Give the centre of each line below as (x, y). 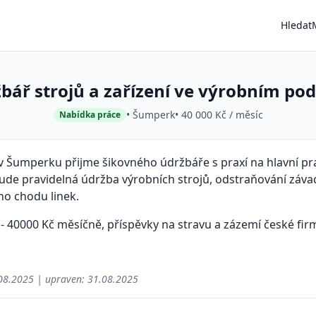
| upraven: (61, 279)
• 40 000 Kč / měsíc (219, 115)
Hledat (296, 25)
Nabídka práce (90, 115)
